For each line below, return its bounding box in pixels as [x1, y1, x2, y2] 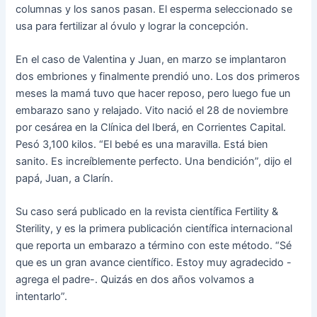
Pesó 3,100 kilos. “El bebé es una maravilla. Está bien [16, 138, 269, 151]
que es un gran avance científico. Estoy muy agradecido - [16, 256, 292, 270]
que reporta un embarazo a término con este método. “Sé [16, 239, 292, 253]
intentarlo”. [16, 290, 68, 304]
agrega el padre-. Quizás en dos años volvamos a [16, 273, 255, 287]
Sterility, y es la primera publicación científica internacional [16, 222, 293, 236]
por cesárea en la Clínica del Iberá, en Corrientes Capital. [16, 121, 287, 134]
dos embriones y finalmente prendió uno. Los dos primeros [16, 70, 301, 83]
